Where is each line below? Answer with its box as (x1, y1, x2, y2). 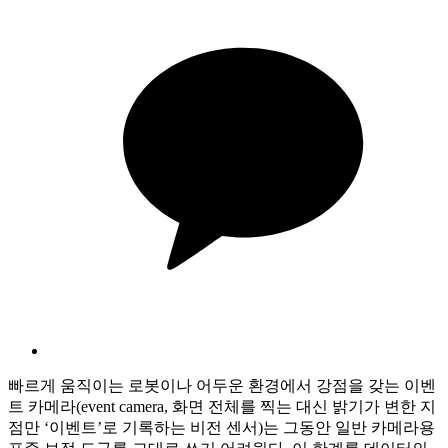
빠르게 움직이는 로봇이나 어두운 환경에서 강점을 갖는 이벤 (8, 376, 436, 394)
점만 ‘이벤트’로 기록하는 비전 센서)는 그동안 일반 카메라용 (8, 418, 435, 436)
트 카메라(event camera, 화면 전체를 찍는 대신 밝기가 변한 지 (8, 397, 436, 415)
